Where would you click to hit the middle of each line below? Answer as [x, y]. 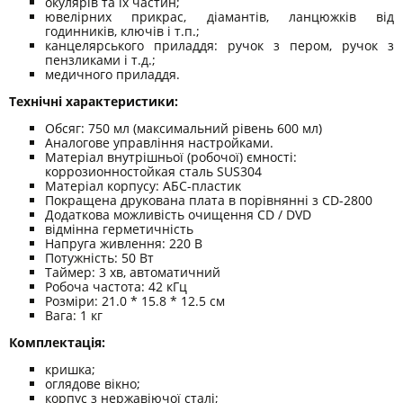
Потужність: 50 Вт [99, 258]
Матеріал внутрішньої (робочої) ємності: [171, 157]
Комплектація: [57, 343]
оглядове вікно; [93, 384]
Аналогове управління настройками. [159, 143]
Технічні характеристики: [94, 102]
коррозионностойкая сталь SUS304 [153, 172]
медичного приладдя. [112, 75]
